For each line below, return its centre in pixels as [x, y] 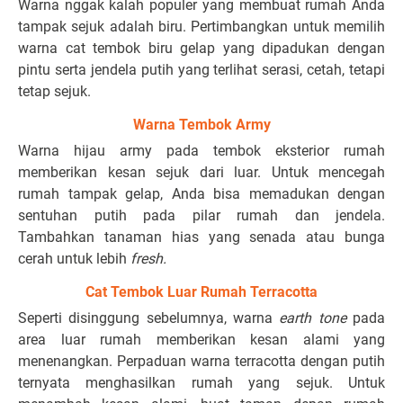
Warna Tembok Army [201, 125]
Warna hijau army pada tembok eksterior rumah [201, 151]
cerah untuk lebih [74, 259]
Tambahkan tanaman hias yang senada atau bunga [201, 237]
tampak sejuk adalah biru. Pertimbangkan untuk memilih [201, 27]
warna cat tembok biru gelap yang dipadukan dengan [201, 48]
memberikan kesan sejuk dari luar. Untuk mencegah [201, 172]
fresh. [148, 259]
